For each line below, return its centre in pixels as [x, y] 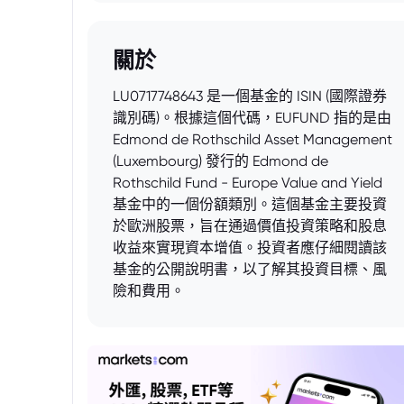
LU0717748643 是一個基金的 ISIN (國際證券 [250, 96]
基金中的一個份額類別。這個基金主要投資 [250, 204]
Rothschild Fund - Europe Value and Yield [248, 183]
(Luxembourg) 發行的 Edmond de [220, 161]
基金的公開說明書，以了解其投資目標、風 [250, 269]
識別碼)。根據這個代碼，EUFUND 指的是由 [252, 118]
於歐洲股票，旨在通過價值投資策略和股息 [250, 226]
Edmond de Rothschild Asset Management [252, 139]
